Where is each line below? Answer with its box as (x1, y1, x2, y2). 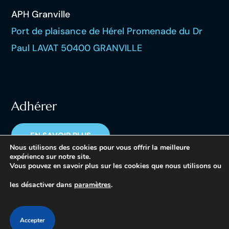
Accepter (20, 216, 45, 224)
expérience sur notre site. (10, 152, 90, 162)
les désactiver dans (10, 180, 74, 190)
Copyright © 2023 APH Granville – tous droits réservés (11, 197, 216, 209)
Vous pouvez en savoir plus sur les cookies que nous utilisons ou (10, 161, 221, 171)
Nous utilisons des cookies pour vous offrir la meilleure (10, 143, 190, 152)
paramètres (74, 180, 111, 190)
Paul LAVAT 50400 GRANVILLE (11, 41, 143, 54)
